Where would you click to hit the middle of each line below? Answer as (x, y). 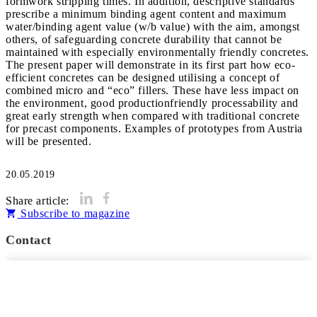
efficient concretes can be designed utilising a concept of (143, 77)
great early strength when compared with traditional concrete (153, 116)
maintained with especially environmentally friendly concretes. (157, 52)
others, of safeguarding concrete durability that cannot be (144, 39)
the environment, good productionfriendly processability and (152, 103)
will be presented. (49, 141)
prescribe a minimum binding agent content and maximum (146, 14)
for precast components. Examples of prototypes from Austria (154, 128)
